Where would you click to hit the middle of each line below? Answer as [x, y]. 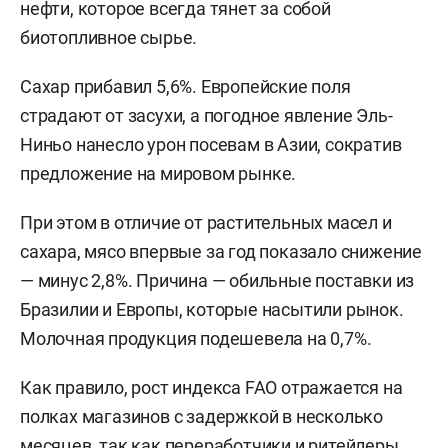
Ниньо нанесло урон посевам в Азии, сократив [211, 144]
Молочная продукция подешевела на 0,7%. [196, 338]
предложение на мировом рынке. [158, 173]
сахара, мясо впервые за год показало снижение [221, 251]
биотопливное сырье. [109, 37]
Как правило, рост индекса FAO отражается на [211, 387]
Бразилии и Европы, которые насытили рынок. [212, 309]
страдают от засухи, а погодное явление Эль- [206, 115]
